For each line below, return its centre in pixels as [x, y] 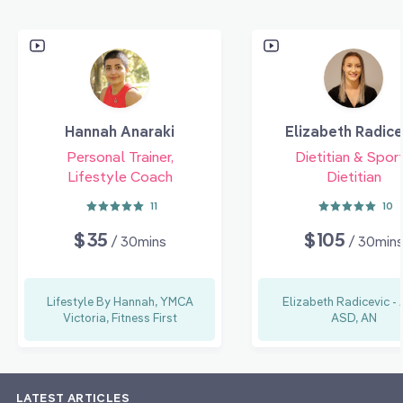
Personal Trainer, [120, 156]
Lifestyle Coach [120, 176]
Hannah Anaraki [120, 131]
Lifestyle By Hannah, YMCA [120, 301]
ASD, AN [354, 317]
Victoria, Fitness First [120, 317]
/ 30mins [139, 241]
